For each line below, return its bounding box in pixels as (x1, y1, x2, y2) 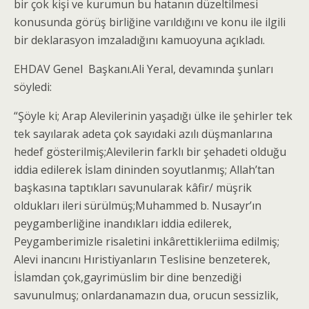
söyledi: (14, 79, 52, 94)
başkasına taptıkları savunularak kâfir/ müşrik (14, 180, 252, 195)
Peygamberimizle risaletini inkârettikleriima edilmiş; (14, 234, 279, 249)
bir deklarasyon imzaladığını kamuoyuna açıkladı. (14, 32, 265, 48)
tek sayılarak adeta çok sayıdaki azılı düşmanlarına (14, 126, 272, 141)
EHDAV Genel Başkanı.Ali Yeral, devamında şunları (14, 61, 273, 77)
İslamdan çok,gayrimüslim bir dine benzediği (14, 270, 241, 285)
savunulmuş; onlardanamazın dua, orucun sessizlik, (14, 288, 279, 303)
